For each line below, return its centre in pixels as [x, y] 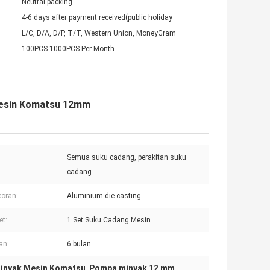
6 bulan [79, 244]
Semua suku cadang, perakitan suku [127, 158]
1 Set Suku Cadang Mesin [109, 220]
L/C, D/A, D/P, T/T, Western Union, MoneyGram [99, 33]
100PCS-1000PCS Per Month [68, 49]
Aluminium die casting [104, 196]
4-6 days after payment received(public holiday [97, 18]
